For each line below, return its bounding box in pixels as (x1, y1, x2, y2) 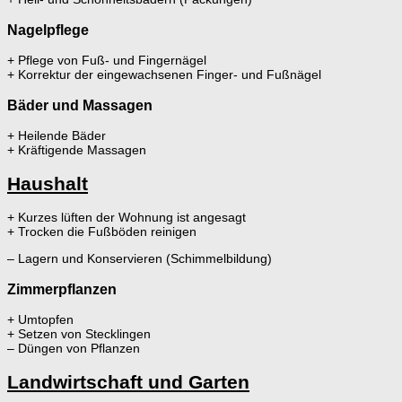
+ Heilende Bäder (7, 128, 106, 144)
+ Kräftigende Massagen (7, 143, 146, 158)
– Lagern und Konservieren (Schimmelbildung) (7, 251, 272, 267)
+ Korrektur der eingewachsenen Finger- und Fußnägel (7, 67, 321, 83)
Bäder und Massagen (7, 96, 153, 113)
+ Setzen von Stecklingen (7, 327, 151, 342)
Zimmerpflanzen (7, 280, 117, 297)
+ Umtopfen (7, 312, 74, 328)
